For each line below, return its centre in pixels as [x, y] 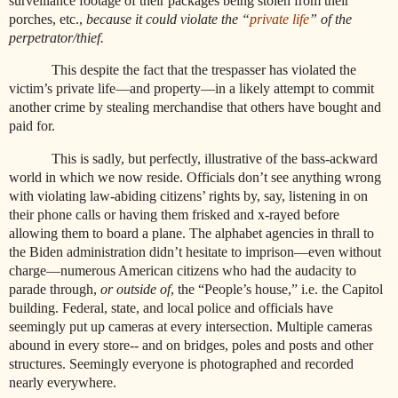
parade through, [55, 290]
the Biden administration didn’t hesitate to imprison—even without [195, 252]
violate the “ [215, 19]
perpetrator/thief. [56, 37]
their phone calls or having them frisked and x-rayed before [174, 215]
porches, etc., [48, 19]
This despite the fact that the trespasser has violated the [204, 70]
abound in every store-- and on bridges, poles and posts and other [191, 346]
